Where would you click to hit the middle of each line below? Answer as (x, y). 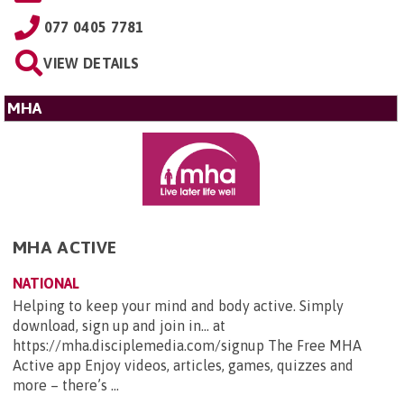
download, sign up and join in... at (119, 326)
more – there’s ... (66, 386)
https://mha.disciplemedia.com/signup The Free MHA (187, 346)
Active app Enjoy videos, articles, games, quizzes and (183, 366)
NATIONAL (46, 284)
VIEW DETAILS (92, 63)
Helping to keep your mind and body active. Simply (178, 306)
